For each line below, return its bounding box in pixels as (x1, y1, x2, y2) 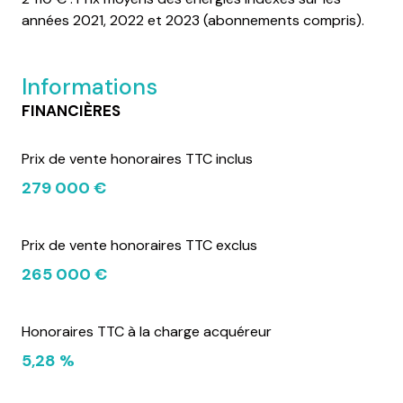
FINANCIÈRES (22, 100, 121, 121)
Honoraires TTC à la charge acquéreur (22, 321, 272, 341)
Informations (22, 71, 157, 102)
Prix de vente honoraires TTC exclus (22, 235, 257, 255)
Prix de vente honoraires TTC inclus (22, 148, 253, 168)
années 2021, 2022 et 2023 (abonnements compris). (22, 10, 364, 30)
